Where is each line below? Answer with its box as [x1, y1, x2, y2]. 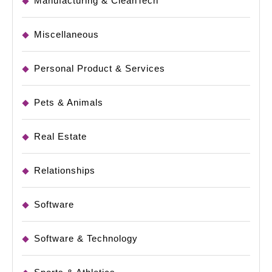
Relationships [34, 165, 95, 176]
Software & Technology [34, 233, 138, 244]
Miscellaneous [34, 29, 99, 40]
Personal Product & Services [34, 63, 165, 74]
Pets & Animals [34, 97, 103, 108]
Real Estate [34, 131, 87, 142]
